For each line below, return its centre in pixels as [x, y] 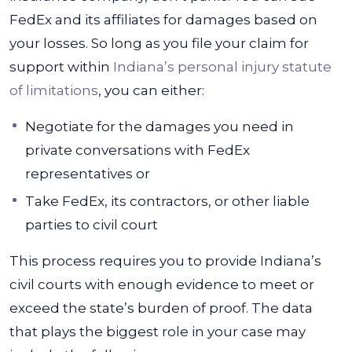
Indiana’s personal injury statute [222, 67]
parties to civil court [92, 225]
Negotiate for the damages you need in [159, 126]
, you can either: [151, 90]
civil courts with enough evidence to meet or [162, 284]
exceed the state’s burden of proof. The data [161, 308]
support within [61, 67]
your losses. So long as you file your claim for [159, 43]
